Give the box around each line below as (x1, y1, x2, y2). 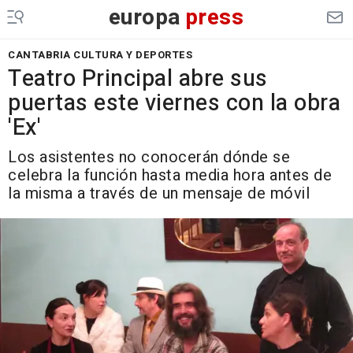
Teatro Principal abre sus (8, 62, 268, 95)
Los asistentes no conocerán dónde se (8, 146, 290, 169)
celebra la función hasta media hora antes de (8, 164, 332, 187)
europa (108, 2, 181, 34)
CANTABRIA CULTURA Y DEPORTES (8, 47, 192, 62)
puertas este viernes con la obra (8, 87, 340, 120)
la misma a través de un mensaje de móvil (8, 182, 310, 205)
